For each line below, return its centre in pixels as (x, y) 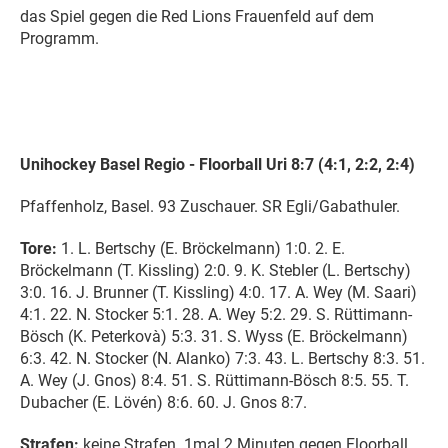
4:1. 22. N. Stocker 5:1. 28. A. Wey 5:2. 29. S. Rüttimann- (216, 314)
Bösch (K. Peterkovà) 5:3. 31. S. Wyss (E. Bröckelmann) (214, 336)
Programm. (59, 38)
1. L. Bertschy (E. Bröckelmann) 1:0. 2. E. (201, 248)
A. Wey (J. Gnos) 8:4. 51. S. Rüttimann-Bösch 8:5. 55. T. (214, 380)
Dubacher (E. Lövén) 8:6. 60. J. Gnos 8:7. (163, 402)
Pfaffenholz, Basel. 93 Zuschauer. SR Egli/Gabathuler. (210, 206)
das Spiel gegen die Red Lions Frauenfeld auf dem (197, 16)
